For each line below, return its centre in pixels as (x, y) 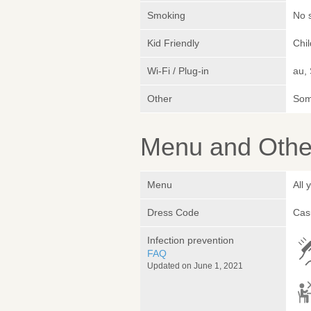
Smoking (166, 16)
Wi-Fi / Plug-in (178, 71)
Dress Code (173, 213)
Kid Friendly (173, 43)
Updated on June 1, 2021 (195, 266)
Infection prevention (191, 241)
